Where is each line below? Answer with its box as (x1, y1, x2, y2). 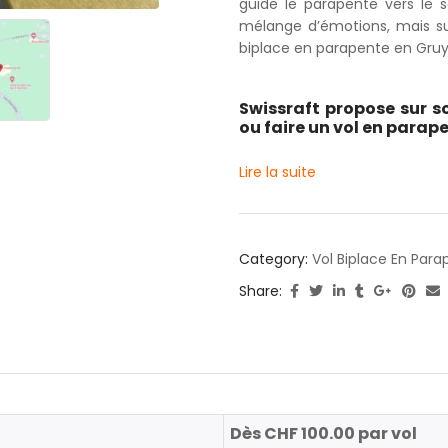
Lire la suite (239, 162, 316, 183)
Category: (239, 249, 312, 270)
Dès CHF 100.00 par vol (230, 422, 418, 446)
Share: (239, 281, 282, 302)
